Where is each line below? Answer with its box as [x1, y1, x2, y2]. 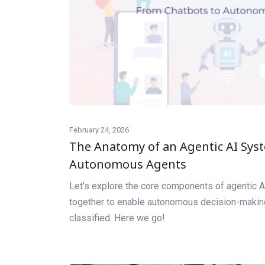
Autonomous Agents [69, 156, 186, 173]
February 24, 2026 [69, 125, 129, 135]
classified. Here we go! [69, 212, 165, 224]
